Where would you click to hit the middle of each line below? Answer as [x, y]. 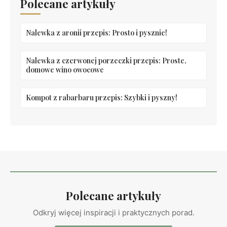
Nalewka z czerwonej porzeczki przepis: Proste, [106, 60]
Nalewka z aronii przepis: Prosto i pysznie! [97, 32]
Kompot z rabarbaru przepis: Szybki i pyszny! [102, 97]
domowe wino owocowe [65, 69]
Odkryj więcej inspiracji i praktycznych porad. [113, 212]
